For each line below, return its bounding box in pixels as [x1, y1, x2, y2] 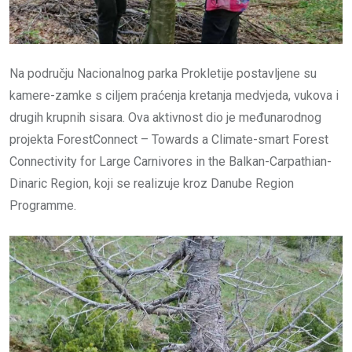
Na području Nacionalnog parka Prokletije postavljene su [9, 65, 317, 81]
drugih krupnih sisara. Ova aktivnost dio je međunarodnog [9, 109, 321, 125]
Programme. [9, 197, 76, 213]
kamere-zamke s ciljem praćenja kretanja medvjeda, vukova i [9, 87, 339, 103]
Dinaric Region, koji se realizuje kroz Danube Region [9, 175, 294, 191]
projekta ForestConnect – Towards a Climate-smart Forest [9, 131, 328, 147]
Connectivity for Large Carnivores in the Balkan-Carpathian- [9, 153, 332, 169]
